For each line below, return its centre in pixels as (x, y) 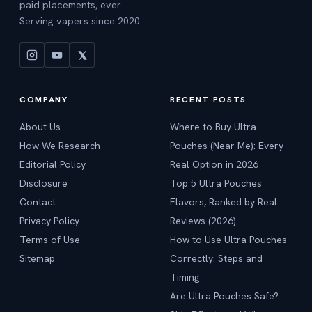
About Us (40, 127)
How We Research (60, 146)
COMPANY (44, 100)
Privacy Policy (49, 221)
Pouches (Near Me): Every (227, 146)
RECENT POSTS (209, 100)
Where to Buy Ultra (213, 127)
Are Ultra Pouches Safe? (224, 296)
